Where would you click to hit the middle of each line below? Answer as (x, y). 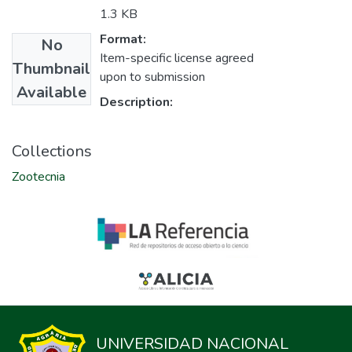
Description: (136, 103)
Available (51, 93)
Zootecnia (38, 177)
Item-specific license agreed (177, 59)
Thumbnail (51, 69)
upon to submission (152, 77)
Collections (52, 152)
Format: (123, 40)
